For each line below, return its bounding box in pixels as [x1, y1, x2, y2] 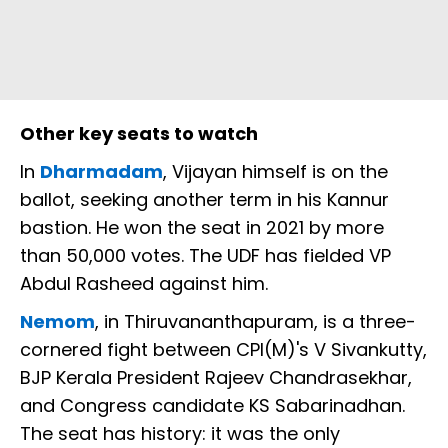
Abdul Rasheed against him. [20, 271, 268, 297]
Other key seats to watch [20, 121, 258, 147]
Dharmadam [40, 159, 163, 185]
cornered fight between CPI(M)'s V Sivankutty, [20, 337, 427, 363]
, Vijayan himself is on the [163, 159, 388, 185]
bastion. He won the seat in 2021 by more [20, 215, 384, 241]
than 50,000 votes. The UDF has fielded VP [20, 243, 391, 269]
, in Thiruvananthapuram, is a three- [95, 309, 416, 335]
